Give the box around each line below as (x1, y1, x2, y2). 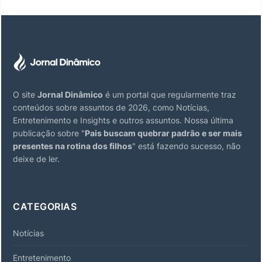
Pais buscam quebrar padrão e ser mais (85, 127, 242, 138)
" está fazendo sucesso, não (132, 140, 240, 151)
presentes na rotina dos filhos (13, 140, 132, 151)
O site (13, 89, 37, 99)
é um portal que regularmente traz (103, 89, 236, 99)
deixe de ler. (13, 153, 60, 164)
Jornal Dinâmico (37, 89, 103, 99)
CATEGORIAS (13, 200, 77, 212)
